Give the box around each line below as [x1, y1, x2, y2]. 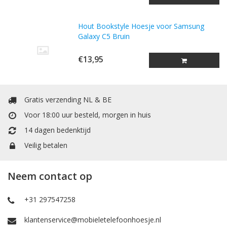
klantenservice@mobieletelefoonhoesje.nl [24, 215, 161, 224]
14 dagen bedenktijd [24, 125, 91, 135]
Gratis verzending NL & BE [24, 95, 111, 104]
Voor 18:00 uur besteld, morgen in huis [24, 110, 151, 120]
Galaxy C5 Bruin [78, 31, 130, 41]
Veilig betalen [24, 140, 67, 150]
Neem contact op [8, 169, 92, 183]
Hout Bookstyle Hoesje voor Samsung [78, 21, 205, 31]
